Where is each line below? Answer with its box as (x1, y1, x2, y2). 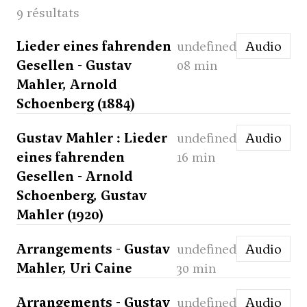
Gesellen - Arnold (16, 167, 133, 186)
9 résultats (16, 3, 79, 22)
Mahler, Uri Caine (16, 259, 132, 278)
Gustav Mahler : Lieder (16, 129, 167, 147)
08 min (177, 56, 217, 75)
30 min (176, 259, 216, 278)
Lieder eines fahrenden (16, 37, 171, 56)
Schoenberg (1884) (16, 95, 135, 113)
